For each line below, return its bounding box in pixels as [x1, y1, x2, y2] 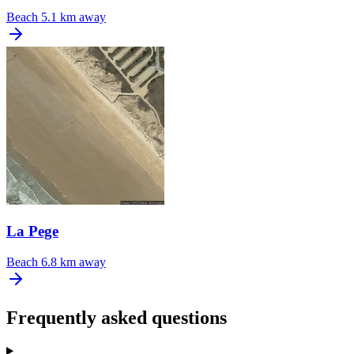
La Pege [6, 223, 58, 240]
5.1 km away [41, 10, 106, 24]
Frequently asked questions [6, 307, 227, 328]
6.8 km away [41, 254, 106, 269]
